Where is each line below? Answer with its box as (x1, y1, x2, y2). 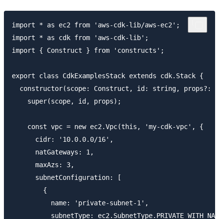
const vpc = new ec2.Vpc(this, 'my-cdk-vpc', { (12, 122, 203, 131)
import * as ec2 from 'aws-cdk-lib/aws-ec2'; (12, 21, 180, 29)
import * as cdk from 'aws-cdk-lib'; (12, 33, 149, 42)
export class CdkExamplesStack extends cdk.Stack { (12, 71, 203, 80)
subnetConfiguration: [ (12, 173, 121, 181)
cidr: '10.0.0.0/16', (12, 135, 113, 143)
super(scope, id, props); (12, 97, 121, 105)
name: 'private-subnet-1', (12, 198, 149, 207)
